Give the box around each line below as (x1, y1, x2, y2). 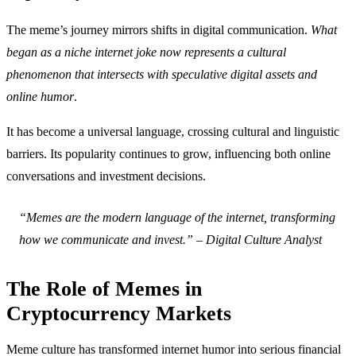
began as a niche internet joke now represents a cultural (6, 45, 286, 60)
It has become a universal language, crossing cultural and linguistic (6, 125, 339, 139)
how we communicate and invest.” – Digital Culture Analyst (19, 233, 322, 247)
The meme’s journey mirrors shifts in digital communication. (6, 23, 311, 37)
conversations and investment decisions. (6, 169, 206, 184)
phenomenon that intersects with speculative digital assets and (6, 68, 317, 82)
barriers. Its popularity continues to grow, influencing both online (6, 147, 331, 161)
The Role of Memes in (6, 277, 202, 301)
